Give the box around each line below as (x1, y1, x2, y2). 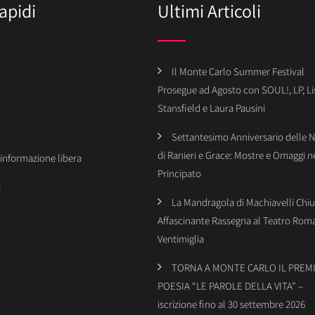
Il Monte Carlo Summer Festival (172, 65, 304, 78)
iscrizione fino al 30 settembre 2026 (157, 297, 305, 311)
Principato (157, 167, 201, 180)
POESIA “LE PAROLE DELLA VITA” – (157, 279, 303, 292)
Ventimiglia (157, 232, 204, 245)
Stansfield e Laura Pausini (157, 101, 265, 115)
